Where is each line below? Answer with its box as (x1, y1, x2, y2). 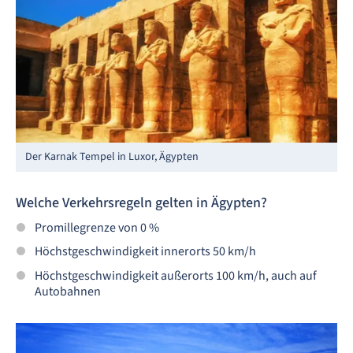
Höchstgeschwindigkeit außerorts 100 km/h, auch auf (35, 266, 317, 284)
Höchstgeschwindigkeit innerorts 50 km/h (35, 243, 256, 261)
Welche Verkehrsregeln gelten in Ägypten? (16, 192, 267, 213)
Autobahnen (35, 282, 101, 300)
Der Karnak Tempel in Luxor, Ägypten (25, 148, 199, 165)
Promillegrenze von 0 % (35, 218, 159, 236)
